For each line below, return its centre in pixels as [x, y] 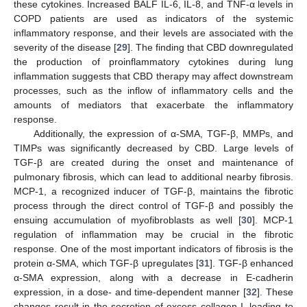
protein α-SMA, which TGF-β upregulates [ [107, 263]
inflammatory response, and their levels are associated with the [153, 33]
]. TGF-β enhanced [252, 263]
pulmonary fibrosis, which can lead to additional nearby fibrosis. [153, 176]
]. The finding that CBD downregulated [210, 47]
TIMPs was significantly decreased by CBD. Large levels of [153, 148]
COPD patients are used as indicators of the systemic [153, 18]
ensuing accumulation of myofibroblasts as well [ [127, 220]
